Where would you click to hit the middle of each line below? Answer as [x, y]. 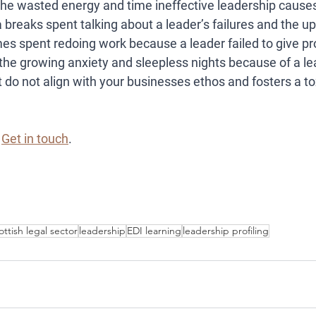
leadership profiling [226, 231]
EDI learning [154, 231]
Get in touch [35, 139]
